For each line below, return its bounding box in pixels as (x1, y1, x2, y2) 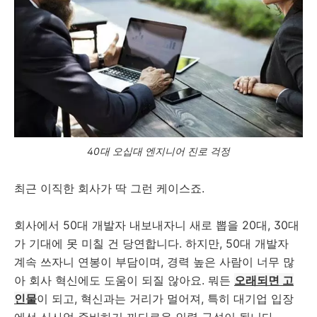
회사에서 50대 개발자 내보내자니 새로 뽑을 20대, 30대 (14, 218, 299, 233)
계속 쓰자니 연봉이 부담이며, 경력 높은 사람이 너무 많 (14, 255, 294, 270)
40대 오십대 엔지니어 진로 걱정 (87, 145, 230, 158)
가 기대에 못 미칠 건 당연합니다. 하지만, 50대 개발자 (14, 236, 289, 251)
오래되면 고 (234, 273, 294, 288)
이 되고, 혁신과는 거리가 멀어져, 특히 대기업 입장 (37, 292, 294, 306)
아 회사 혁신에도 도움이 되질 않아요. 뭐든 (14, 273, 234, 288)
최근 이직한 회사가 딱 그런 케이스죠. (14, 181, 204, 196)
